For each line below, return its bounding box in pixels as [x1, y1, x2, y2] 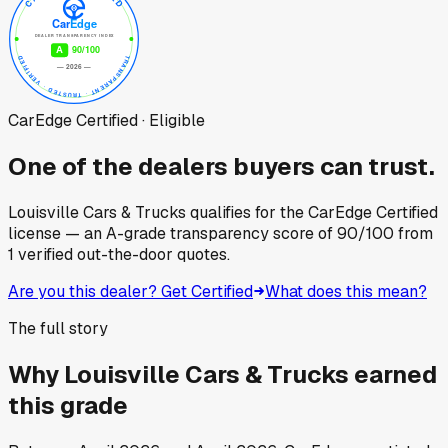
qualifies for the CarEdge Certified [186, 201, 438, 223]
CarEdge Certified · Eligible [8, 109, 205, 131]
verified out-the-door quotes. [14, 243, 230, 265]
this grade [8, 389, 128, 421]
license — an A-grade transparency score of [8, 222, 337, 244]
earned [349, 358, 437, 390]
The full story [8, 317, 108, 339]
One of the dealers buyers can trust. [8, 150, 435, 182]
